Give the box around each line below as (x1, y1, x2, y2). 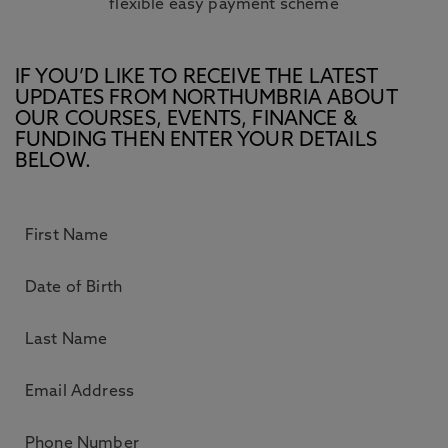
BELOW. (15, 152, 91, 172)
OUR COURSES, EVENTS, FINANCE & (15, 110, 357, 130)
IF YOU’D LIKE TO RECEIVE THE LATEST (15, 68, 378, 88)
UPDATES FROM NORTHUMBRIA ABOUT (15, 89, 397, 109)
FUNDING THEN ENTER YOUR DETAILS (15, 131, 377, 151)
